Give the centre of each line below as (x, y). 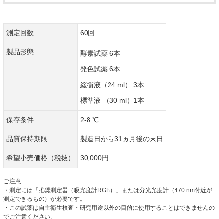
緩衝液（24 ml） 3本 (112, 84)
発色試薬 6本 (100, 69)
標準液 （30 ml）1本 (112, 100)
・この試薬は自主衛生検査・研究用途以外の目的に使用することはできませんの (109, 207)
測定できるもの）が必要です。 (44, 198)
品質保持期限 (27, 139)
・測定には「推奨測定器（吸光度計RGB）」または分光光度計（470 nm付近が (108, 190)
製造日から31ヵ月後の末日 (122, 139)
